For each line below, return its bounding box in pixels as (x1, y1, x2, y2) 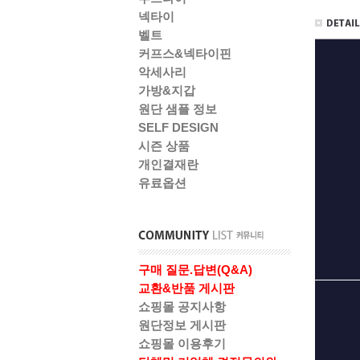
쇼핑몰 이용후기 (138, 337, 226, 350)
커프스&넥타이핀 (138, 47, 231, 60)
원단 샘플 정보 (138, 102, 217, 116)
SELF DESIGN (138, 121, 219, 134)
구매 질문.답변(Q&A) (138, 263, 252, 276)
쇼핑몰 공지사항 (138, 300, 226, 313)
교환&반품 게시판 (138, 281, 235, 295)
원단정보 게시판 (138, 318, 226, 332)
